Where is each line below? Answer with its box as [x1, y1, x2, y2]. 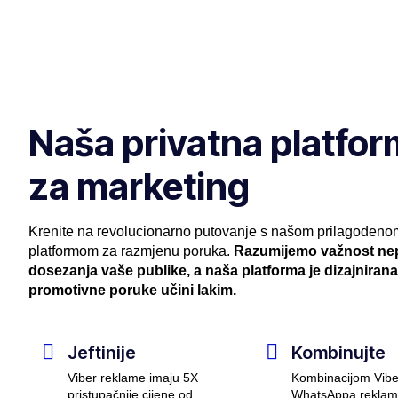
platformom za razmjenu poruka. [28, 243, 234, 259]
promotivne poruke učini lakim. [28, 283, 236, 298]
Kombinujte [291, 342, 386, 364]
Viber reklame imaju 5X [68, 370, 198, 386]
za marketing [28, 164, 250, 210]
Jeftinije [68, 342, 136, 364]
